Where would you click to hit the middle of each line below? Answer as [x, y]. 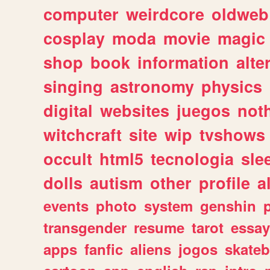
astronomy [152, 86]
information [183, 62]
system [168, 206]
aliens [151, 249]
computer [81, 14]
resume [159, 228]
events [66, 206]
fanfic [104, 249]
